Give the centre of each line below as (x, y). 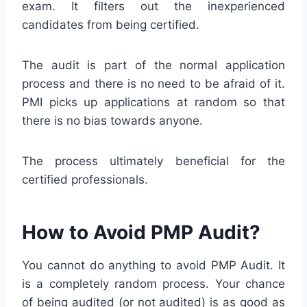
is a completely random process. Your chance (153, 283)
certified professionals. (85, 179)
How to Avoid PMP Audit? (141, 232)
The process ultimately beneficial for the (153, 161)
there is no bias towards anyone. (112, 120)
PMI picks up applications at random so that (153, 102)
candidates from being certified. (111, 24)
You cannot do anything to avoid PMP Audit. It (153, 265)
